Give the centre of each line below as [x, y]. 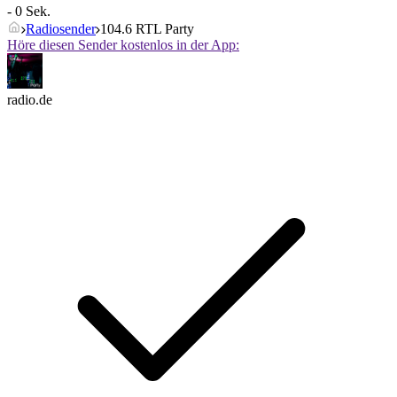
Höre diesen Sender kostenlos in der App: [123, 45]
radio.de [30, 100]
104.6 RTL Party [147, 29]
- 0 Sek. [29, 12]
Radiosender [61, 29]
